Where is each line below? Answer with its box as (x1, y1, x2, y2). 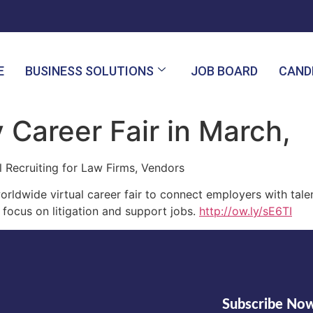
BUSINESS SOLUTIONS (25, 63, 154, 78)
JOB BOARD (191, 63, 258, 78)
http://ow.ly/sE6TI (199, 204, 292, 219)
